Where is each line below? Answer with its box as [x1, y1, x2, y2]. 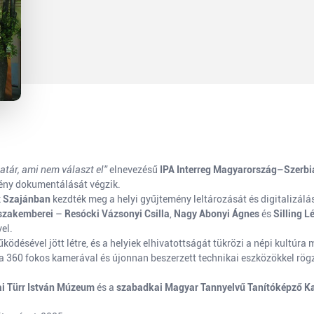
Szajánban [3, 193, 50, 205]
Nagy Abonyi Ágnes [174, 208, 259, 219]
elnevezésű [107, 164, 160, 175]
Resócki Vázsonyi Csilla [64, 208, 170, 219]
